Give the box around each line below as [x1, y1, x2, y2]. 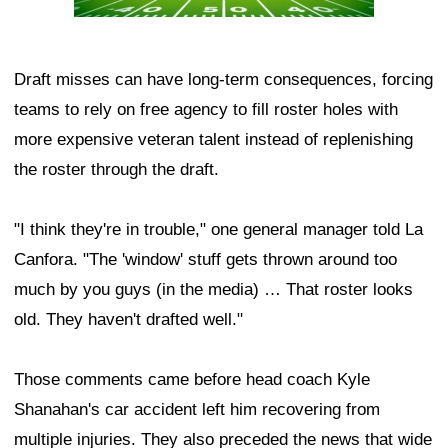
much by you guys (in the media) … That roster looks [14, 279, 413, 299]
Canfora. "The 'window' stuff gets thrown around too [14, 249, 397, 269]
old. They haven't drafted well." [14, 309, 243, 329]
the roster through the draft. [14, 159, 219, 179]
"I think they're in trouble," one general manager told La [14, 219, 423, 239]
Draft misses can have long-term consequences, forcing [14, 69, 433, 89]
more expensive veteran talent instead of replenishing [14, 129, 413, 149]
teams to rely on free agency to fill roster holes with [14, 99, 398, 119]
